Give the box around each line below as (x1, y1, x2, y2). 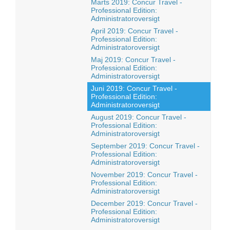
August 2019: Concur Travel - (91, 113, 186, 121)
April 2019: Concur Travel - (91, 27, 178, 35)
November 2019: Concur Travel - (91, 170, 198, 179)
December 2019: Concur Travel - (91, 199, 198, 207)
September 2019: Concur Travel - (91, 142, 200, 150)
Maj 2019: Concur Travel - (91, 55, 176, 64)
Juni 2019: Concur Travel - (91, 84, 177, 92)
